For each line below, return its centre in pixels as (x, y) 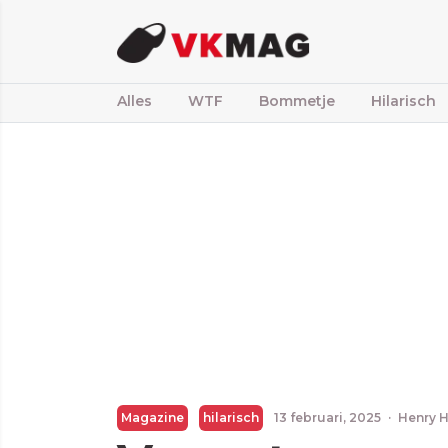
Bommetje (297, 101)
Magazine (152, 417)
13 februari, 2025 (327, 417)
